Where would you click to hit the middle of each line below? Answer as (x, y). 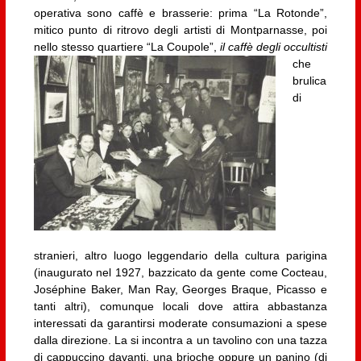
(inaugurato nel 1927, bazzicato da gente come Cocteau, (180, 273)
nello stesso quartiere (90, 47)
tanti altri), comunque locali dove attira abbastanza (180, 307)
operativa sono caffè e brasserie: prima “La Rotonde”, (180, 13)
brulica (309, 81)
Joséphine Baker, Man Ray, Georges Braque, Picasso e (180, 290)
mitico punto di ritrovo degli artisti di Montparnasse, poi (180, 30)
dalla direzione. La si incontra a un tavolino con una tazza (180, 340)
